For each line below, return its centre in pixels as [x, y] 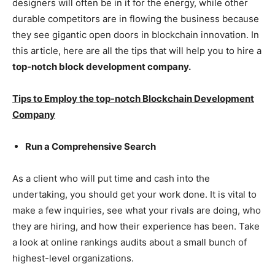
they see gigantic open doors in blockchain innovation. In [136, 35]
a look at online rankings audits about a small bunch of [130, 242]
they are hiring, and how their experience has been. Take [136, 227]
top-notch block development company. [102, 67]
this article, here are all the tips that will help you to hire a [137, 51]
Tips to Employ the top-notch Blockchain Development [133, 99]
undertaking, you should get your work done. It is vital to [134, 195]
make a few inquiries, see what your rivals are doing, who [137, 211]
